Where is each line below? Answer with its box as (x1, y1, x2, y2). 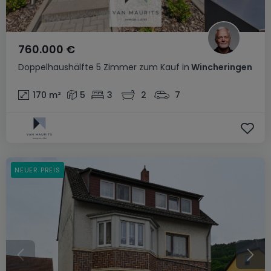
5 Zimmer (96, 61, 137, 73)
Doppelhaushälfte (18, 61, 94, 73)
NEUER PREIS (15, 165, 60, 175)
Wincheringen (189, 61, 252, 73)
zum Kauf (139, 61, 180, 73)
